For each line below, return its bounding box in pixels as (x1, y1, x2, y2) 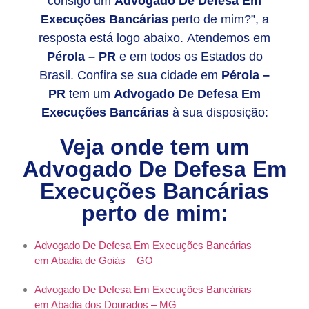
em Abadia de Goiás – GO (34, 255, 153, 267)
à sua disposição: (168, 106, 268, 120)
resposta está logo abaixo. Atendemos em (39, 31, 270, 46)
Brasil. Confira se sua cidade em (39, 68, 221, 83)
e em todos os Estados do (115, 50, 263, 64)
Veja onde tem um (60, 134, 249, 160)
